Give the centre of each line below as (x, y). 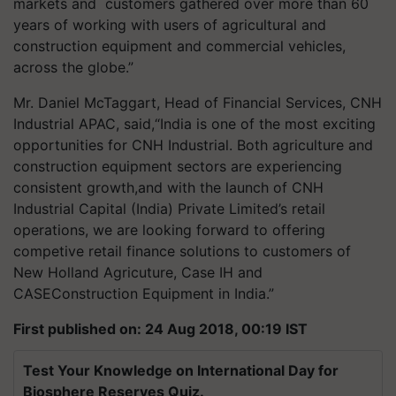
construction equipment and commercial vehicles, (179, 46)
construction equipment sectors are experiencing (178, 166)
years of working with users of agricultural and (170, 25)
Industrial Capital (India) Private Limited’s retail (169, 209)
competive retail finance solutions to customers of (182, 251)
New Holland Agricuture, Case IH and (138, 272)
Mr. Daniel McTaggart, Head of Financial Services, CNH (198, 103)
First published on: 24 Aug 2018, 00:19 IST (160, 329)
